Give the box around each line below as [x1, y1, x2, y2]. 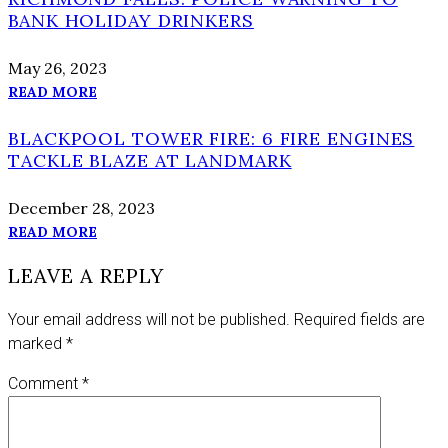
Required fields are [294, 309, 425, 329]
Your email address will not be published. [8, 309, 290, 329]
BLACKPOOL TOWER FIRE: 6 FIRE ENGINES [8, 126, 415, 150]
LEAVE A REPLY [8, 262, 164, 288]
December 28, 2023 [8, 197, 155, 218]
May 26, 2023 [8, 57, 107, 78]
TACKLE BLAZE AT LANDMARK [8, 148, 292, 172]
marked [8, 333, 66, 353]
